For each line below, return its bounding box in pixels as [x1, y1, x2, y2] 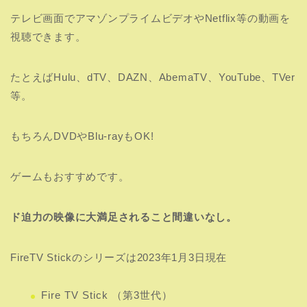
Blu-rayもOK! [88, 130, 154, 143]
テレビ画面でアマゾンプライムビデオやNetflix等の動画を [10, 12, 291, 25]
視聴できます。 [10, 31, 86, 43]
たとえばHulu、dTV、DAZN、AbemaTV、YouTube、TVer [10, 71, 295, 84]
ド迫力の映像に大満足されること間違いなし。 [10, 211, 237, 223]
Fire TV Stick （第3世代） [41, 289, 173, 302]
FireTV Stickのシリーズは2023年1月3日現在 [10, 251, 228, 264]
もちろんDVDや [10, 130, 88, 143]
